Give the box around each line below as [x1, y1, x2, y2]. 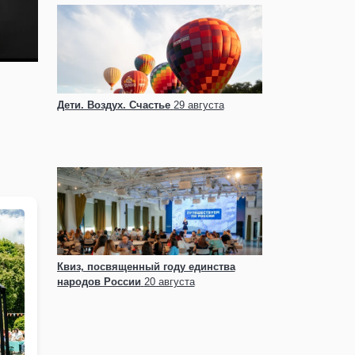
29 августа [173, 99, 224, 111]
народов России [56, 276, 141, 288]
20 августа [143, 276, 195, 288]
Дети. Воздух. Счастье [56, 99, 170, 111]
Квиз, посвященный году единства [56, 261, 235, 273]
